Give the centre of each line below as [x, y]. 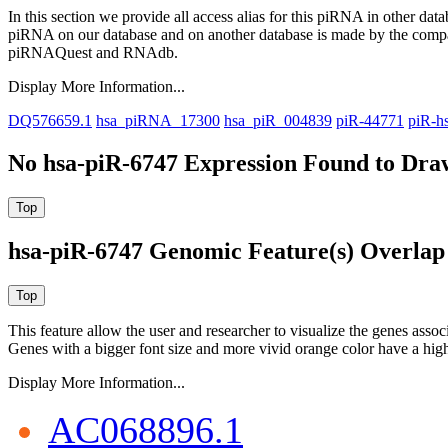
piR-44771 [370, 121]
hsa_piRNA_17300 [158, 121]
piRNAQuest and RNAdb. [93, 53]
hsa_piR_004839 [278, 121]
